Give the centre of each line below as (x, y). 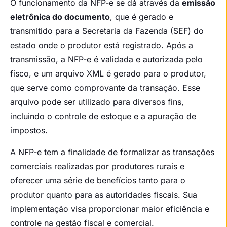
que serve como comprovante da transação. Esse (105, 88)
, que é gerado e (142, 17)
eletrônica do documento (60, 17)
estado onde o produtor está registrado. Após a (102, 45)
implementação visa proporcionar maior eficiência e (110, 209)
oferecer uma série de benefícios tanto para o (98, 180)
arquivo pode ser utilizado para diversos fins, (97, 102)
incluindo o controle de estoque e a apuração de (103, 116)
